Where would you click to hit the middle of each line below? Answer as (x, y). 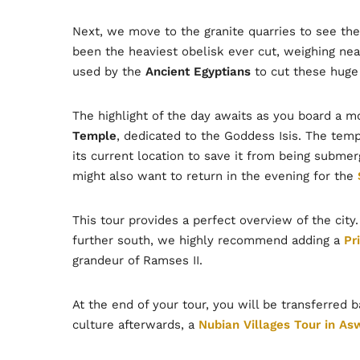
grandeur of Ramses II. (137, 260)
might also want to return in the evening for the (215, 176)
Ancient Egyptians (198, 71)
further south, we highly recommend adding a (208, 240)
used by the (109, 71)
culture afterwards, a (135, 324)
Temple (94, 135)
